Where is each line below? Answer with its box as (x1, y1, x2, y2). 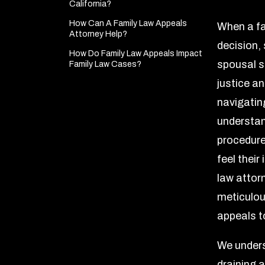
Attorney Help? (69, 30, 127, 39)
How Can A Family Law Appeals (69, 19, 187, 28)
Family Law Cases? (69, 60, 141, 69)
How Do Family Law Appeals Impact (69, 49, 202, 59)
